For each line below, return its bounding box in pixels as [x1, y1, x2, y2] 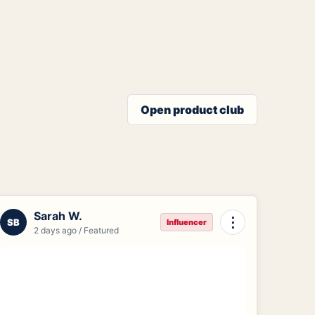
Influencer [166, 217, 207, 227]
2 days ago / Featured [34, 224, 120, 236]
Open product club [141, 102, 244, 117]
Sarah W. [34, 208, 83, 223]
